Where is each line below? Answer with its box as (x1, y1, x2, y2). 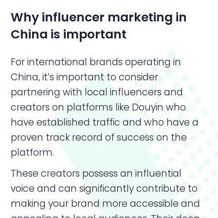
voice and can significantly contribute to (11, 182, 198, 195)
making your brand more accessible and (11, 197, 200, 210)
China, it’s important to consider (11, 70, 159, 84)
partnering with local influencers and (11, 85, 183, 99)
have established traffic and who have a (11, 115, 199, 129)
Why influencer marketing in (11, 8, 187, 26)
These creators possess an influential (11, 166, 182, 180)
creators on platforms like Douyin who (11, 100, 186, 114)
